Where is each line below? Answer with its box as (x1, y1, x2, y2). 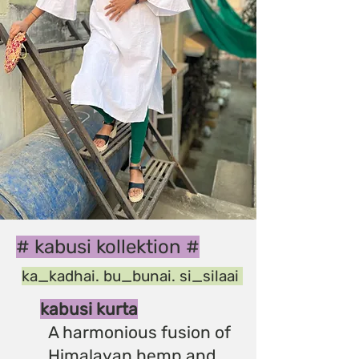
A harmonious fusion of (48, 321, 231, 342)
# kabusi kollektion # (16, 235, 200, 258)
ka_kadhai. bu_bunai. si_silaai (22, 266, 243, 285)
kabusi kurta (40, 298, 138, 319)
